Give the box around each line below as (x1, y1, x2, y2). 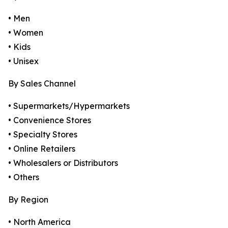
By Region (8, 194, 48, 205)
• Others (8, 172, 39, 183)
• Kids (8, 42, 31, 52)
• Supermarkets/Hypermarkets (8, 101, 130, 111)
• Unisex (8, 56, 39, 67)
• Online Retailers (8, 144, 75, 154)
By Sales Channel (8, 78, 76, 89)
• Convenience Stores (8, 115, 91, 126)
